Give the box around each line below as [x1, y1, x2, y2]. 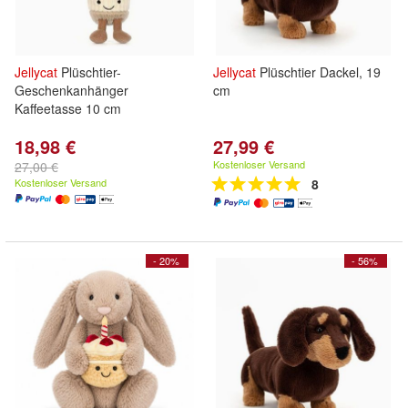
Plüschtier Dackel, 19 [256, 63, 381, 81]
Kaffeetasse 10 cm [15, 99, 121, 117]
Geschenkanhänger [15, 81, 128, 99]
